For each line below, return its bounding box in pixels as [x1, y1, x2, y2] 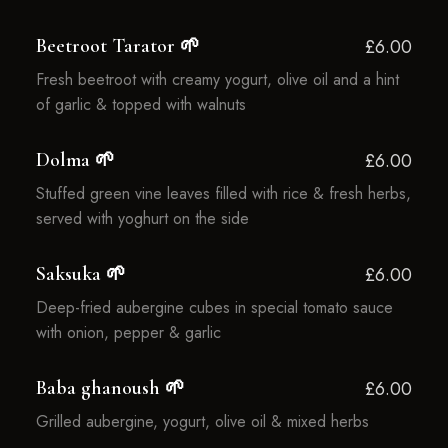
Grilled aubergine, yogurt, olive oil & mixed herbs [35, 410, 369, 433]
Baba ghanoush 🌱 [35, 376, 185, 400]
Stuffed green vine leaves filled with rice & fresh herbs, [35, 182, 411, 205]
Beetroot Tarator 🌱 [35, 34, 200, 58]
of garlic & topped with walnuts [35, 93, 246, 116]
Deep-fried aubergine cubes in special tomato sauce [35, 296, 393, 319]
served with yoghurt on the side [35, 207, 249, 230]
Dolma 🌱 [35, 148, 115, 172]
